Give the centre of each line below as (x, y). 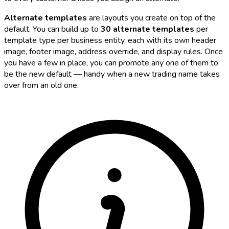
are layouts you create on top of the (151, 18)
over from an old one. (41, 85)
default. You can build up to (52, 29)
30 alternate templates (147, 29)
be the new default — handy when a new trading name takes (112, 74)
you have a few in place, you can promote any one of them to (111, 63)
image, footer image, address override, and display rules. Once (113, 51)
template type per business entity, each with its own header (110, 40)
